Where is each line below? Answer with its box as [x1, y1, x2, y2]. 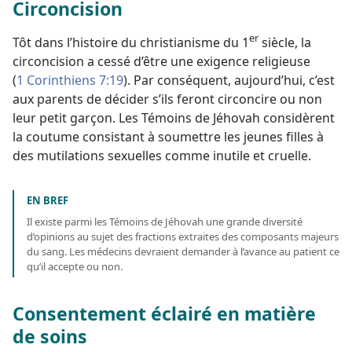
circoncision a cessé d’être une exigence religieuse [13, 52, 310, 70]
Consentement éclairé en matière [13, 300, 316, 326]
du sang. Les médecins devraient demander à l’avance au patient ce [27, 244, 339, 258]
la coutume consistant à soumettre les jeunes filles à [13, 127, 324, 145]
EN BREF [27, 192, 68, 207]
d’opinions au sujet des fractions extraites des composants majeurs [27, 229, 339, 244]
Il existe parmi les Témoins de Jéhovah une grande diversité [27, 214, 302, 229]
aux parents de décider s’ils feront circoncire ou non [13, 90, 322, 108]
